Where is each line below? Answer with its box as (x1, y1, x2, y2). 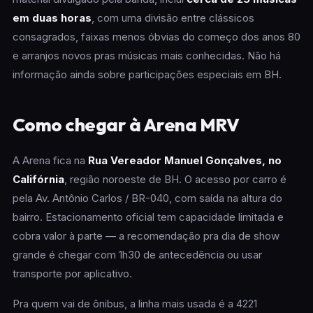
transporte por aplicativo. (12, 267, 132, 280)
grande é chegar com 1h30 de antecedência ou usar (12, 248, 262, 261)
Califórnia (12, 173, 64, 186)
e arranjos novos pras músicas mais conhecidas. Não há (12, 49, 281, 62)
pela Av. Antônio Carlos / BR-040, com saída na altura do (12, 191, 282, 205)
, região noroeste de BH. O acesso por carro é (64, 173, 286, 186)
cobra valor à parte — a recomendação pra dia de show (12, 229, 279, 242)
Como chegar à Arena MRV (12, 113, 240, 136)
